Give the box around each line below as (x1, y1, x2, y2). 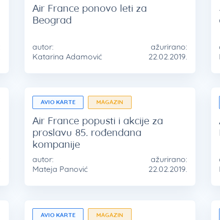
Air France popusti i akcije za (32, 114, 164, 127)
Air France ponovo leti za (32, 1, 147, 14)
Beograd (32, 13, 72, 26)
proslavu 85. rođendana (32, 126, 142, 139)
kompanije (32, 138, 81, 151)
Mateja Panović (32, 164, 88, 174)
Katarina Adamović (32, 51, 103, 61)
